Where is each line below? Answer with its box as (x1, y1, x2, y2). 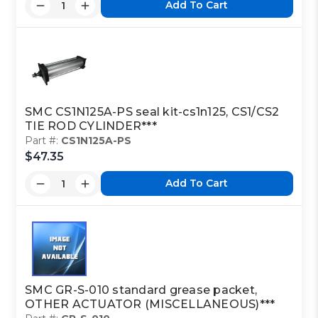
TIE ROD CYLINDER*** (25, 119, 157, 133)
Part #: (25, 133, 62, 147)
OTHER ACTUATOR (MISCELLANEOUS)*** (25, 297, 275, 311)
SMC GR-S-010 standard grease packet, (25, 283, 258, 297)
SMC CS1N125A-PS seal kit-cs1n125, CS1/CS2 (25, 104, 280, 119)
